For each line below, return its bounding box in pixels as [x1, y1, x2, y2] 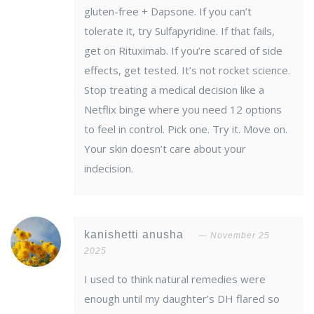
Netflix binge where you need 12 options [84, 102, 282, 117]
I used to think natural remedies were [84, 272, 266, 287]
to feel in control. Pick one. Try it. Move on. [84, 122, 287, 137]
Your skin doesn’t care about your [84, 142, 246, 156]
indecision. [84, 161, 133, 176]
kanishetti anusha [84, 228, 187, 241]
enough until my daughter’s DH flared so [84, 292, 280, 306]
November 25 [210, 231, 270, 241]
